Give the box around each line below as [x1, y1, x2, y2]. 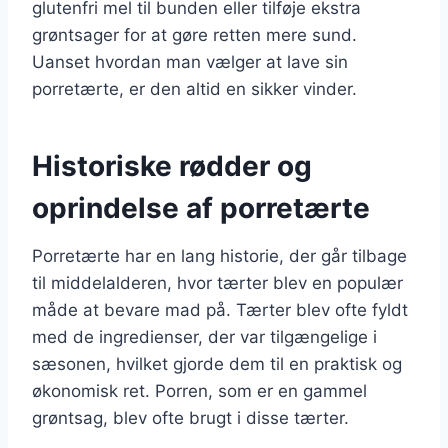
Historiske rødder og [32, 148, 312, 183]
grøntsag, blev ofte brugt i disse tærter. [32, 407, 349, 428]
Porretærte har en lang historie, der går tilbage [32, 245, 407, 266]
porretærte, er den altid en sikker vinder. [32, 78, 357, 99]
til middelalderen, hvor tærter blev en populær [32, 272, 403, 293]
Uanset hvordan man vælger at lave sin [32, 51, 348, 72]
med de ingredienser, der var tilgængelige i [32, 326, 377, 347]
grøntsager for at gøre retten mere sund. [32, 24, 357, 45]
